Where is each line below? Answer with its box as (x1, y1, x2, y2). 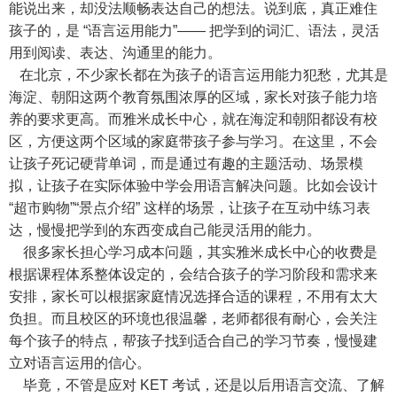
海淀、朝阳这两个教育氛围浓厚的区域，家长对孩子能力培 (9, 90, 378, 105)
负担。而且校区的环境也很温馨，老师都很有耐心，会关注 (9, 311, 378, 327)
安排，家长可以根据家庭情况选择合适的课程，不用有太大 (9, 289, 378, 305)
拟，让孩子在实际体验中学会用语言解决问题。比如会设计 (9, 178, 378, 194)
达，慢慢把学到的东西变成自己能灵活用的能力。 (9, 222, 321, 238)
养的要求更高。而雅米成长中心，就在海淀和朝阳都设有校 (9, 112, 378, 128)
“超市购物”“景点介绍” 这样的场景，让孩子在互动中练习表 (9, 200, 370, 216)
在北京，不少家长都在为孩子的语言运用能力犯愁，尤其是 (9, 67, 388, 83)
